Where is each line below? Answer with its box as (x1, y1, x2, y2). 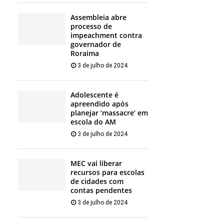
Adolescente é (70, 90, 118, 100)
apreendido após (70, 99, 128, 109)
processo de (70, 21, 112, 31)
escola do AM (70, 117, 116, 127)
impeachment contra (70, 30, 142, 40)
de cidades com (70, 176, 123, 186)
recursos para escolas (70, 167, 144, 177)
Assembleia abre (70, 12, 126, 22)
